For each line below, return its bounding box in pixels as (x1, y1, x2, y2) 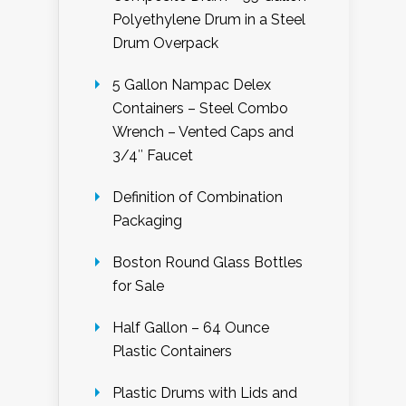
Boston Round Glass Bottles (112, 254, 303, 271)
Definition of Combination (112, 188, 283, 206)
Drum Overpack (112, 34, 218, 52)
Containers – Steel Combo (112, 100, 288, 117)
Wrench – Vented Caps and (112, 123, 294, 140)
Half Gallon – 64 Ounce (112, 319, 269, 336)
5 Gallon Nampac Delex (112, 76, 271, 93)
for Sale (112, 277, 164, 295)
